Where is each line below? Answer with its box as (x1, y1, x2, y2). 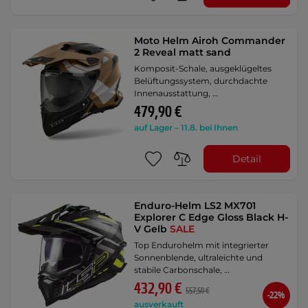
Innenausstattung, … (134, 88, 219, 99)
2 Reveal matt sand (134, 46, 232, 59)
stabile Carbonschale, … (134, 265, 230, 276)
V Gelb (134, 223, 170, 236)
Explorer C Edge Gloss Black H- (134, 211, 289, 224)
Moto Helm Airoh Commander (134, 34, 286, 47)
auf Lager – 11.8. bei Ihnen (134, 122, 239, 133)
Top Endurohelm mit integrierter (134, 240, 269, 251)
